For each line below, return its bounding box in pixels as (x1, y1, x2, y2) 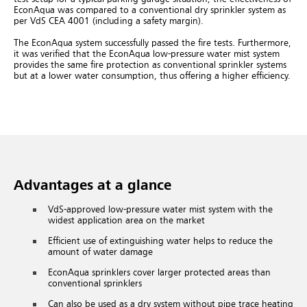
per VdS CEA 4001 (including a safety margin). (14, 16, 204, 26)
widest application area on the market (48, 216, 205, 225)
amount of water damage (48, 247, 153, 257)
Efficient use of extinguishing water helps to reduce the (48, 236, 273, 246)
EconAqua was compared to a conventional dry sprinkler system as (14, 5, 286, 15)
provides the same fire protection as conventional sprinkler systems (14, 60, 286, 70)
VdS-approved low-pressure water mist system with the (48, 205, 273, 214)
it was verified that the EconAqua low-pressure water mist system (14, 49, 280, 59)
